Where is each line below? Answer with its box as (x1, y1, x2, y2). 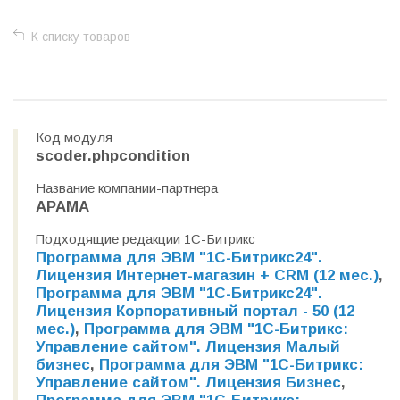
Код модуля (36, 129, 112, 145)
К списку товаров (31, 29, 130, 44)
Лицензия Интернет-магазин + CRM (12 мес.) (36, 267, 379, 284)
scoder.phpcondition (36, 147, 190, 164)
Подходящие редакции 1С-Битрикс (36, 231, 255, 246)
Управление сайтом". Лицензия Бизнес (36, 374, 341, 391)
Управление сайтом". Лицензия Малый (36, 338, 340, 355)
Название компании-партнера (36, 180, 218, 196)
